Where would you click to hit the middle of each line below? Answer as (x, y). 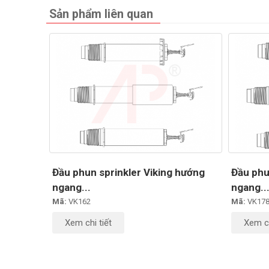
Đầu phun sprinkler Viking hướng (128, 172)
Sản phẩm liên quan (101, 14)
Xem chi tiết (88, 222)
